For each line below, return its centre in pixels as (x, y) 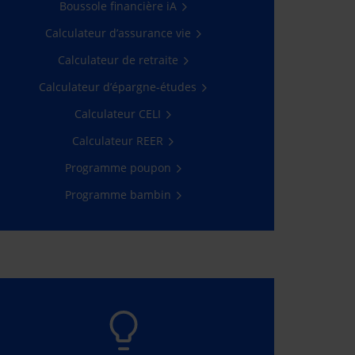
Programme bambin (118, 194)
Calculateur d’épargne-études (118, 86)
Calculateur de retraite (118, 59)
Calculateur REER (118, 140)
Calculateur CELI (118, 113)
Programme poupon (118, 167)
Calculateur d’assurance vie (118, 32)
